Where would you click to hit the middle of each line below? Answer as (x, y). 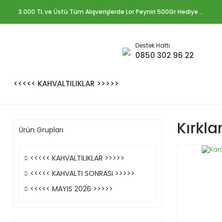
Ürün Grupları (41, 130)
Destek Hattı (153, 45)
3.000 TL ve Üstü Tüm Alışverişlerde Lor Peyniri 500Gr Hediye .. (111, 12)
